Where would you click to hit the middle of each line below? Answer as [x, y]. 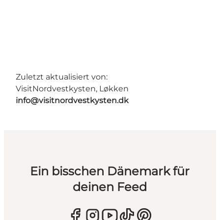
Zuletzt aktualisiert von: [62, 77]
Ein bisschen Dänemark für [110, 171]
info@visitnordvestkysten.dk [72, 101]
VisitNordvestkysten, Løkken [72, 89]
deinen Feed [110, 187]
